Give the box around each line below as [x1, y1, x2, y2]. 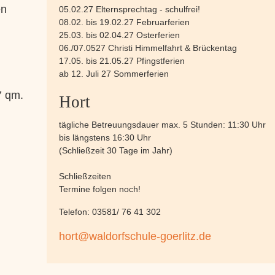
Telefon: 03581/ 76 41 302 [59, 207, 161, 217]
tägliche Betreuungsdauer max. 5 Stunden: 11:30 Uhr [59, 120, 266, 130]
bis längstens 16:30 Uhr [59, 133, 151, 142]
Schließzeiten [59, 171, 111, 181]
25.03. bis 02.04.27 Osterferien [59, 30, 180, 40]
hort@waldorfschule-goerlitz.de [59, 230, 211, 242]
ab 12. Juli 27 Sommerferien [59, 69, 169, 79]
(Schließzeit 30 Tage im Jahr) [59, 145, 172, 155]
